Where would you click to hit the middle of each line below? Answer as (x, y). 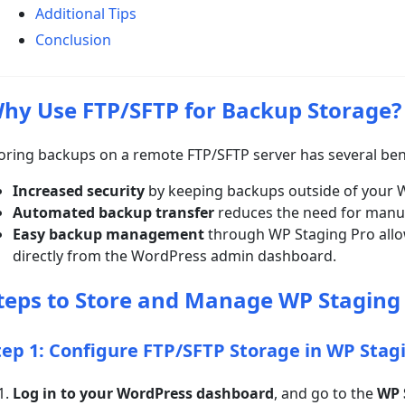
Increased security (79, 191)
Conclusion (74, 40)
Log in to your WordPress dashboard (144, 393)
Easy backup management (109, 234)
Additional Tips (86, 14)
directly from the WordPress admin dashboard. (175, 256)
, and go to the (326, 393)
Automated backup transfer (114, 212)
